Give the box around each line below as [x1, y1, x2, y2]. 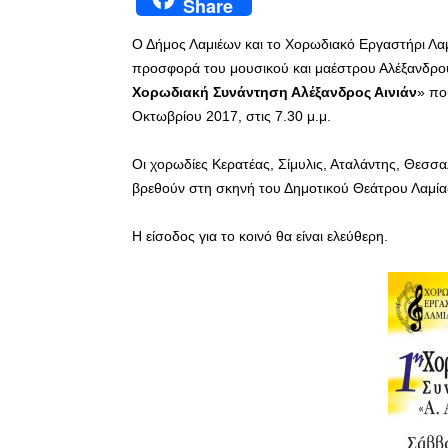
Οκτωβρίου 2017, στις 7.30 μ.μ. [132, 108, 331, 125]
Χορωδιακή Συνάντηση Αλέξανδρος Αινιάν [132, 84, 417, 101]
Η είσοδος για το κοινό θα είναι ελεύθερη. [132, 228, 388, 245]
